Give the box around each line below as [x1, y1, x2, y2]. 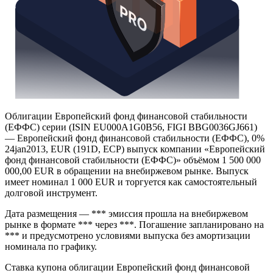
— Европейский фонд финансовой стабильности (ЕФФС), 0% [5, 174, 264, 185]
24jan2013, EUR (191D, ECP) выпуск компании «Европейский [5, 185, 265, 196]
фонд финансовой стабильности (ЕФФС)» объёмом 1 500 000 [5, 196, 261, 207]
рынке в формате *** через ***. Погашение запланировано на [5, 261, 264, 272]
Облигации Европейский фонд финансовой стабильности [5, 152, 247, 163]
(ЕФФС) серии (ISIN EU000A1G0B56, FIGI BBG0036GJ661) [5, 163, 257, 174]
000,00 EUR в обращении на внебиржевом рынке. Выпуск [5, 207, 249, 218]
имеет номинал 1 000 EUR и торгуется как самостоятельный [5, 218, 257, 229]
